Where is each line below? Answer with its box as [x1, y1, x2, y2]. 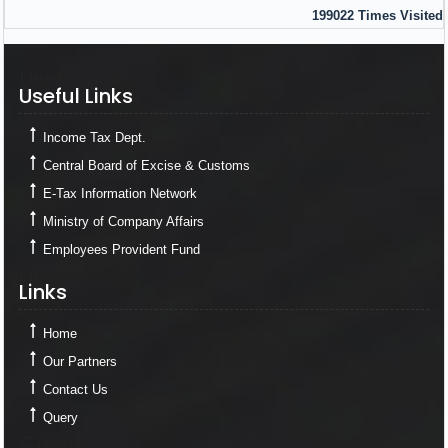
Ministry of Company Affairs [43, 214, 204, 229]
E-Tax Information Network [43, 186, 197, 201]
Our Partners [43, 354, 117, 369]
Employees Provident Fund [43, 242, 200, 257]
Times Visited [358, 8, 443, 23]
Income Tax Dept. [43, 130, 146, 145]
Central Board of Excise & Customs [43, 158, 250, 173]
